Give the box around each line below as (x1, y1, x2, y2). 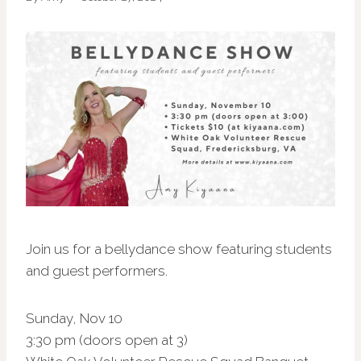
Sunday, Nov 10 (26, 309, 122, 326)
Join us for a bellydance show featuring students (26, 240, 332, 257)
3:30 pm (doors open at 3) (26, 331, 188, 348)
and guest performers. (26, 262, 168, 279)
